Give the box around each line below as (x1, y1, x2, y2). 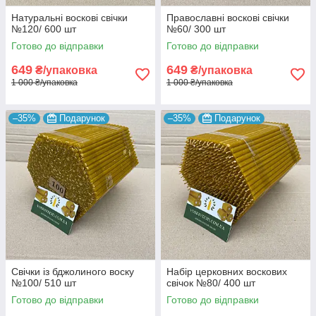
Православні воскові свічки (166, 11, 289, 23)
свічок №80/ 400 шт (166, 276, 255, 288)
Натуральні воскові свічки (11, 11, 128, 23)
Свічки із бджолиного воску (11, 265, 134, 277)
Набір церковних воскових (166, 265, 287, 277)
